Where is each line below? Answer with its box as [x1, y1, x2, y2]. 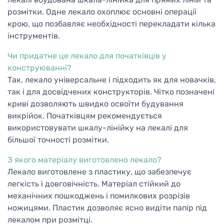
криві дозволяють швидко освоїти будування [7, 99, 183, 109]
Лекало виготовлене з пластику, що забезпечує [7, 167, 191, 177]
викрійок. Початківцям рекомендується [7, 111, 162, 121]
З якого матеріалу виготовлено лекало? [7, 155, 161, 165]
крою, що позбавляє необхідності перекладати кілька [7, 19, 215, 29]
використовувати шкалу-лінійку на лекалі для [7, 123, 188, 133]
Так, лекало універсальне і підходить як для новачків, [7, 75, 216, 85]
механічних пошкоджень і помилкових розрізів [7, 191, 190, 201]
